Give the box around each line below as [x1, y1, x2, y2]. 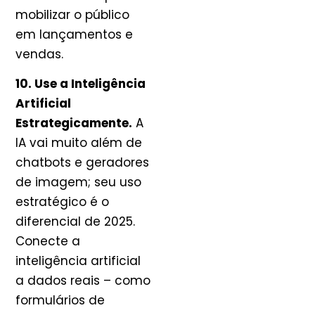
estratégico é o [15, 193, 109, 211]
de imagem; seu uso [15, 174, 141, 191]
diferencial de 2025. [15, 213, 135, 231]
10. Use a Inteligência [15, 75, 146, 93]
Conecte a [15, 233, 80, 250]
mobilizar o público [15, 6, 129, 24]
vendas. [15, 46, 63, 63]
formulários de [15, 292, 105, 309]
